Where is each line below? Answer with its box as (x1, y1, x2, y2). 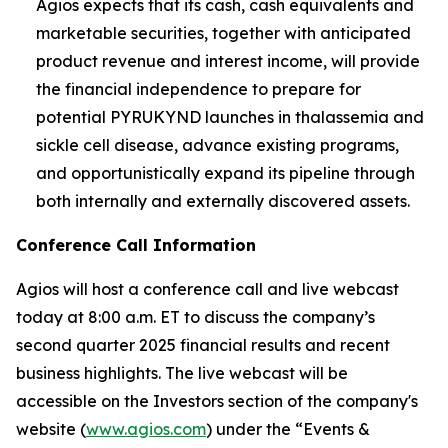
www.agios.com (86, 418, 206, 439)
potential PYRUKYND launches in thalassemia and (36, 106, 424, 127)
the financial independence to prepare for (36, 78, 361, 99)
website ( (16, 418, 86, 439)
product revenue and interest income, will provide (36, 50, 420, 71)
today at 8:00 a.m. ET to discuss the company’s (16, 306, 375, 327)
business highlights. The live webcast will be (16, 362, 348, 383)
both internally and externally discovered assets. (36, 190, 410, 211)
